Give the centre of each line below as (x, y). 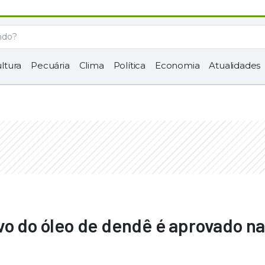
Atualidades (235, 65)
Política (130, 65)
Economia (177, 65)
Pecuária (50, 65)
